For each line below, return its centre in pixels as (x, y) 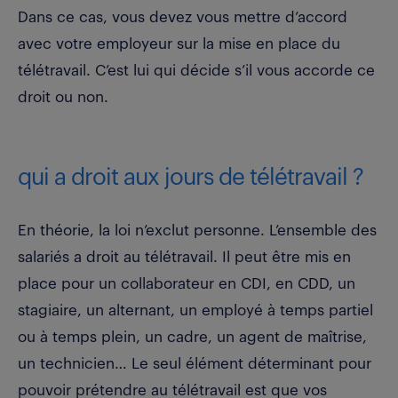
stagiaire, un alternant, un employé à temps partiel (195, 311)
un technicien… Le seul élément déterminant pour (195, 364)
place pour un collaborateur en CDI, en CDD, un (187, 284)
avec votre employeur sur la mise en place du (179, 44)
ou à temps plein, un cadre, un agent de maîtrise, (192, 338)
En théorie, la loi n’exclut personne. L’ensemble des (197, 231)
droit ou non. (63, 98)
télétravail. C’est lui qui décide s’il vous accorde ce (196, 71)
